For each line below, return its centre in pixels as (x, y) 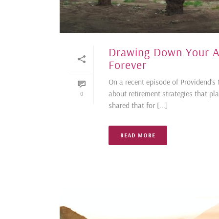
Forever (128, 65)
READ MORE (138, 135)
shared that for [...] (138, 105)
